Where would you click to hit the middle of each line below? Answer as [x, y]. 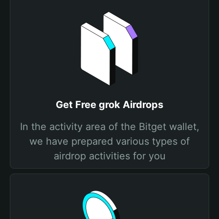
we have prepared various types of [109, 141]
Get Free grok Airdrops [109, 105]
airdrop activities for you [109, 156]
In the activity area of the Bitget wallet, [109, 127]
